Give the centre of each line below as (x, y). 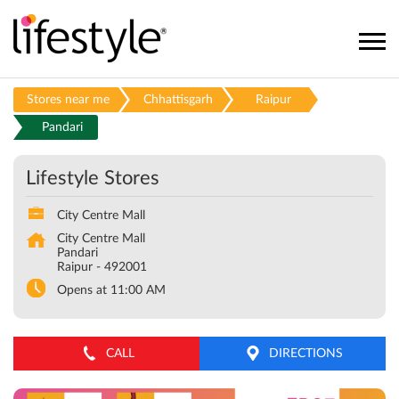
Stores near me (68, 100)
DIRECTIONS (306, 354)
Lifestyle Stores (93, 178)
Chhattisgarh (178, 100)
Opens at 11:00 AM (111, 290)
